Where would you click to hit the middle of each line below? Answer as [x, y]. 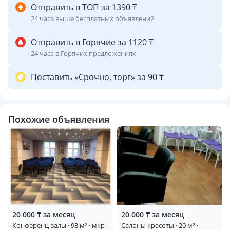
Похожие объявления [59, 119]
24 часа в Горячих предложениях [83, 53]
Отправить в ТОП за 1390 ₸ [84, 7]
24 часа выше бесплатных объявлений [93, 18]
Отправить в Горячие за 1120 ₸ [92, 42]
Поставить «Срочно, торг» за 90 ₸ [97, 77]
